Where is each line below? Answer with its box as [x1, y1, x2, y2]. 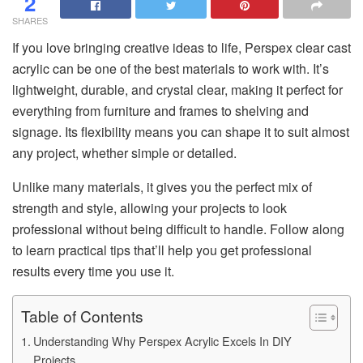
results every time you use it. [12, 261, 174, 280]
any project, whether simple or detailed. [12, 143, 240, 162]
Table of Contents [21, 305, 143, 327]
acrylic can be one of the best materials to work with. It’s [12, 58, 329, 78]
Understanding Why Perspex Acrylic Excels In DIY [32, 331, 292, 349]
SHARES [12, 13, 48, 27]
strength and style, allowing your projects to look [12, 198, 287, 217]
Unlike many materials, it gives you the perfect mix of [12, 177, 312, 196]
